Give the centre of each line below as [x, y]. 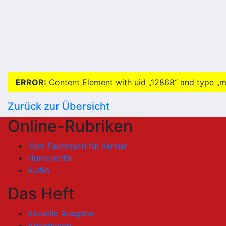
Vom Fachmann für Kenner [78, 146]
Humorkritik [50, 158]
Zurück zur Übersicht [59, 107]
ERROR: [31, 82]
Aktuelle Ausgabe [61, 214]
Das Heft [41, 194]
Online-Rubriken [70, 126]
